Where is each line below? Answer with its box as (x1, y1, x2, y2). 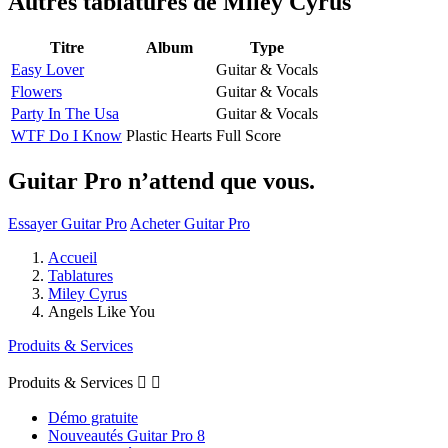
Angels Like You (48, 302, 155, 320)
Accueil (48, 248, 97, 266)
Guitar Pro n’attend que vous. (8, 167, 315, 194)
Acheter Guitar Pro (130, 214, 250, 232)
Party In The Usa (11, 104, 119, 122)
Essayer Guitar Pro (8, 214, 127, 232)
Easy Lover (11, 60, 84, 78)
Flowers (11, 82, 62, 100)
